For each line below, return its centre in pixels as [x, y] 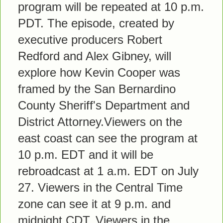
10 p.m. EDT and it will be [85, 154]
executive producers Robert [90, 39]
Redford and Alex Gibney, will [94, 56]
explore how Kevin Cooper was [99, 72]
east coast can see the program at [108, 138]
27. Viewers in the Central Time [100, 187]
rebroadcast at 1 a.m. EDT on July [108, 171]
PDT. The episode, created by [96, 23]
